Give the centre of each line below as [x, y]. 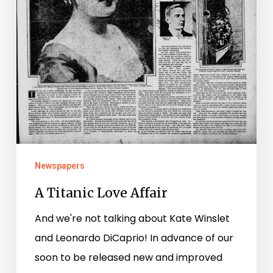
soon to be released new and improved [128, 257]
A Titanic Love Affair [101, 193]
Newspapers [59, 165]
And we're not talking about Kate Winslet [132, 218]
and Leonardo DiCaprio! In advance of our [134, 238]
